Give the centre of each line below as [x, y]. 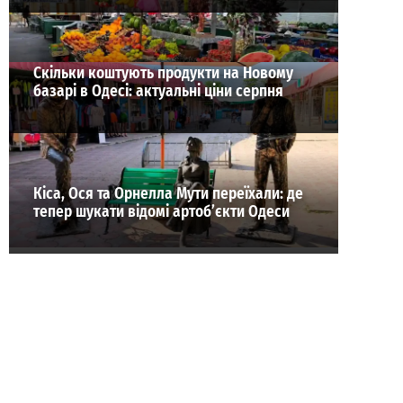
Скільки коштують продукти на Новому [163, 74]
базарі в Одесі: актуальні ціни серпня [158, 92]
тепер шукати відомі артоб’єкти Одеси [161, 211]
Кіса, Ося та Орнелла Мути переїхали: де [168, 193]
